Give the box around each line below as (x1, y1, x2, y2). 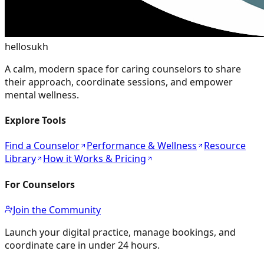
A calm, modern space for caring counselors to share (5, 62, 241, 75)
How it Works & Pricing (43, 152, 146, 166)
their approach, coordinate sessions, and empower (5, 75, 233, 88)
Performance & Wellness (87, 139, 197, 153)
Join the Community (13, 203, 101, 216)
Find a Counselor (5, 139, 80, 153)
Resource (204, 139, 246, 153)
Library (5, 152, 36, 166)
